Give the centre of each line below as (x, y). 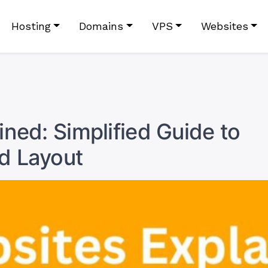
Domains (101, 26)
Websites (224, 26)
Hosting (31, 26)
